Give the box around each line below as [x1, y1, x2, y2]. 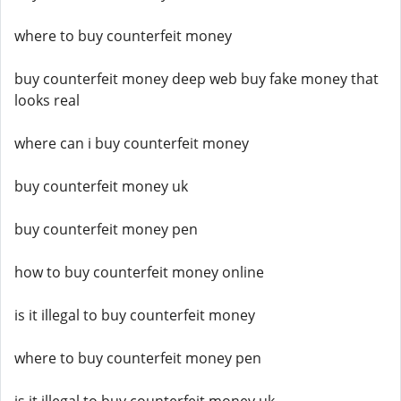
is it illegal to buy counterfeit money [14, 305, 255, 325]
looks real [14, 90, 80, 110]
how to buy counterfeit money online [14, 262, 264, 282]
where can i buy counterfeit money [14, 133, 249, 153]
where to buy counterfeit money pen [14, 348, 261, 368]
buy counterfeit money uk [14, 176, 188, 196]
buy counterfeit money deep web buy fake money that [14, 69, 379, 89]
